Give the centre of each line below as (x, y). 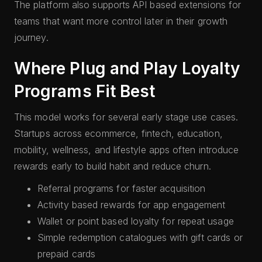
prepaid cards (67, 254)
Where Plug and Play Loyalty (127, 68)
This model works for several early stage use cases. (126, 117)
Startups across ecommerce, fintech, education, (118, 133)
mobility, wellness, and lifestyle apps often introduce (127, 150)
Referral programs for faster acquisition (122, 188)
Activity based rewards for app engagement (132, 205)
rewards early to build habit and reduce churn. (113, 166)
